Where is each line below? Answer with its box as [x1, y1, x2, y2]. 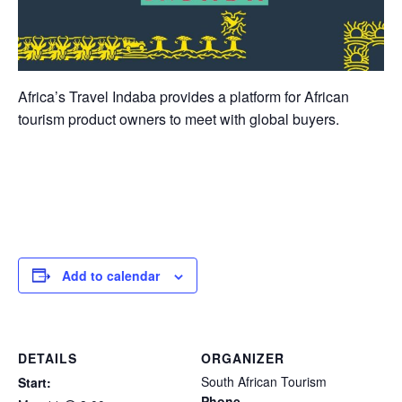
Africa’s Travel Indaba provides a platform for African [18, 85, 349, 107]
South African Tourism [201, 371, 327, 390]
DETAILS [18, 348, 77, 367]
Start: [18, 372, 51, 391]
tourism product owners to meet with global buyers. [18, 108, 339, 129]
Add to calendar [62, 266, 160, 284]
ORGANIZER [201, 348, 284, 367]
